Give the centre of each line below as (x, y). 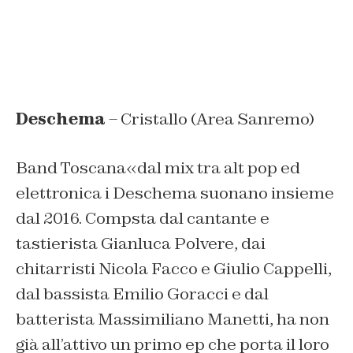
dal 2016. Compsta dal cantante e (143, 218)
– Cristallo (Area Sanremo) (210, 119)
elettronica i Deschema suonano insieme (175, 193)
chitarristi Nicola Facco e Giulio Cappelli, (174, 268)
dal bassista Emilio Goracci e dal (142, 294)
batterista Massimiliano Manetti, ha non (173, 319)
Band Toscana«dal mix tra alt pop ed (158, 167)
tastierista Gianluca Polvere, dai (141, 243)
